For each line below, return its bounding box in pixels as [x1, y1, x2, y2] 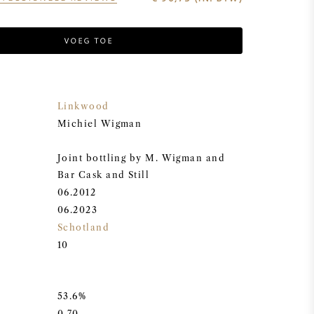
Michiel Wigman [57, 118, 142, 129]
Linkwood [57, 101, 109, 111]
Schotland [57, 222, 110, 233]
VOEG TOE [63, 35, 114, 46]
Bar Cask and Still [57, 170, 150, 180]
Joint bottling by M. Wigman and [57, 153, 226, 163]
